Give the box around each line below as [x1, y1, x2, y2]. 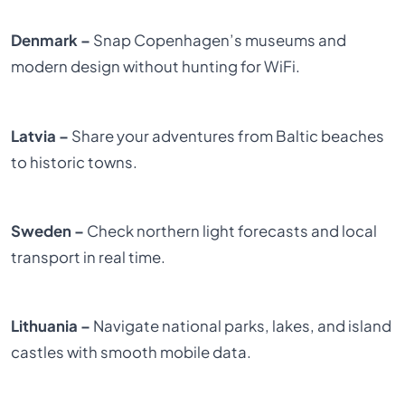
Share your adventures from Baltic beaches [69, 126, 385, 146]
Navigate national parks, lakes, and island [90, 316, 392, 336]
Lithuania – [11, 316, 91, 336]
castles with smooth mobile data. [11, 343, 252, 363]
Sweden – [11, 221, 85, 241]
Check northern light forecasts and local [84, 221, 378, 241]
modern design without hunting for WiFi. [11, 57, 301, 77]
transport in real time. [11, 248, 166, 268]
